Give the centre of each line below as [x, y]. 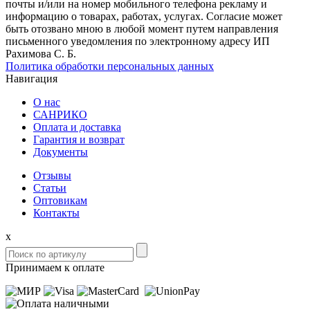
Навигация [31, 78]
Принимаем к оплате [55, 267]
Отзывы [52, 175]
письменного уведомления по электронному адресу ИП [138, 41]
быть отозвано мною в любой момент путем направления [142, 28]
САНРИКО [60, 114]
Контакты [56, 212]
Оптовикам [60, 200]
